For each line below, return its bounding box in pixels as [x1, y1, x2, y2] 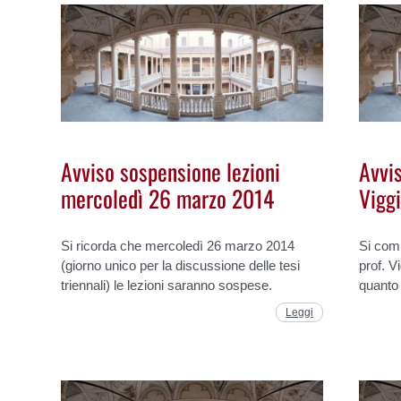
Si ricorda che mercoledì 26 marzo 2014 [61, 237, 295, 253]
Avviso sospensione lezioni [61, 154, 281, 189]
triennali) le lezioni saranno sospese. [61, 277, 273, 293]
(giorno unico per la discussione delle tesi [61, 257, 301, 273]
